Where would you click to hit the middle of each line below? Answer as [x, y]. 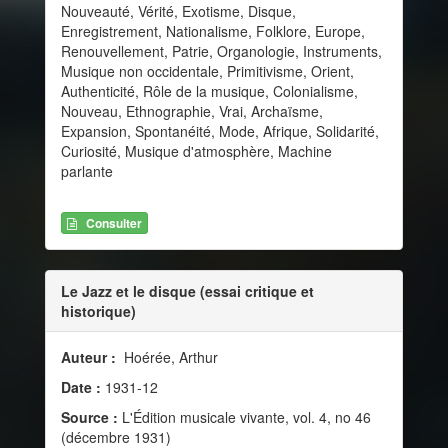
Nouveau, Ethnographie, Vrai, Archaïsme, [192, 110]
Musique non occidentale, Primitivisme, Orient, [207, 70]
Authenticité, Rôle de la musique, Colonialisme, [209, 90]
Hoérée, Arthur [169, 357]
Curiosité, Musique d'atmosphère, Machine [196, 150]
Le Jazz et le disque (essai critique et [187, 291]
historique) [98, 311]
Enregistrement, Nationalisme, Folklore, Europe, [213, 30]
